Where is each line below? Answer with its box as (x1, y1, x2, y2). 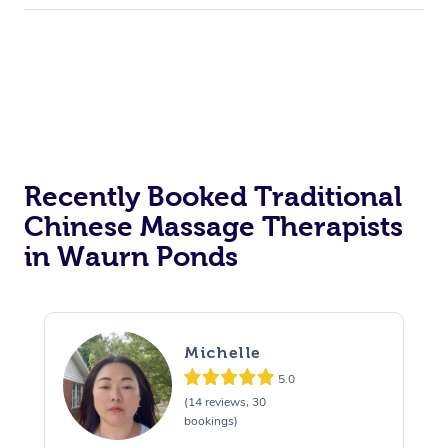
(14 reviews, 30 (183, 393, 266, 410)
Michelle (183, 342, 261, 362)
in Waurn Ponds (24, 241, 238, 273)
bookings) (183, 412, 238, 429)
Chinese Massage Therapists (24, 211, 403, 243)
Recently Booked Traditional (24, 181, 402, 213)
